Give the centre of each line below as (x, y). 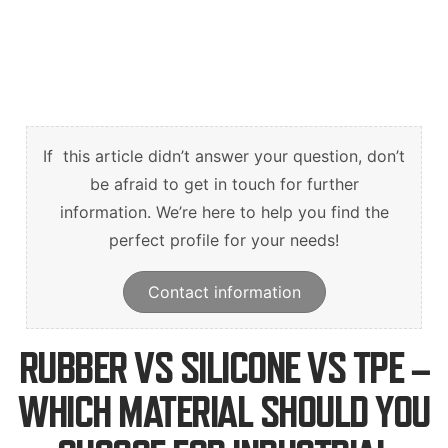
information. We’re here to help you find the (224, 212)
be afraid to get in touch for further (224, 184)
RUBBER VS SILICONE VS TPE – (224, 367)
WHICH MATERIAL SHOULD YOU (224, 411)
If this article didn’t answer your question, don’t (224, 156)
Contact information (224, 292)
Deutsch (224, 13)
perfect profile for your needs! (224, 240)
